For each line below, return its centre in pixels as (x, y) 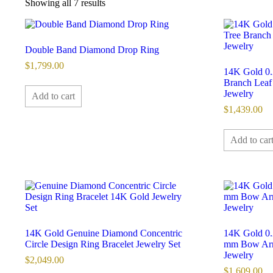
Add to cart (54, 96)
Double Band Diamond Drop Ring (92, 50)
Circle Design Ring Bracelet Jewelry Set (103, 244)
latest (115, 24)
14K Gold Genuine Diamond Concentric (104, 233)
